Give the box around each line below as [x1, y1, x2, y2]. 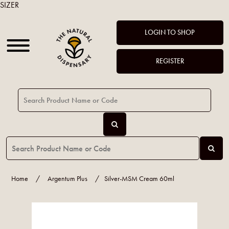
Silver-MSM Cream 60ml [104, 174, 175, 183]
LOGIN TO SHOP [145, 28, 195, 37]
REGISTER [155, 57, 184, 65]
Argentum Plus [48, 174, 88, 183]
